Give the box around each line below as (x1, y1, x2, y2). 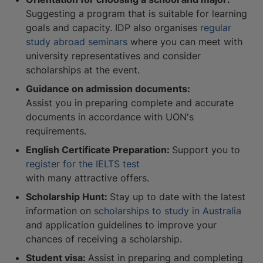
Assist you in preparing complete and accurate (26, 97, 234, 109)
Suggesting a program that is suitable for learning (26, 8, 247, 19)
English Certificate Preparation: (26, 144, 172, 156)
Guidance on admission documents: (26, 83, 190, 95)
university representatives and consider (26, 50, 201, 62)
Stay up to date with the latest (110, 191, 245, 203)
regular (200, 22, 231, 33)
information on (26, 205, 94, 217)
